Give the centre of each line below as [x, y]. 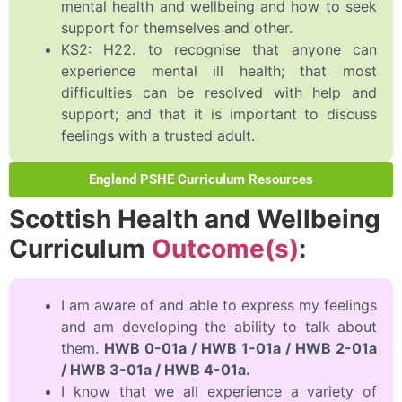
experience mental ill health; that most [219, 71]
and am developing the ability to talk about [219, 327]
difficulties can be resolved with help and [219, 93]
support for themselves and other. [177, 28]
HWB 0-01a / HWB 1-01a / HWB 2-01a [240, 349]
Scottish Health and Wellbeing [195, 219]
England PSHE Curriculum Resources [201, 180]
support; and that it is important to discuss [219, 114]
